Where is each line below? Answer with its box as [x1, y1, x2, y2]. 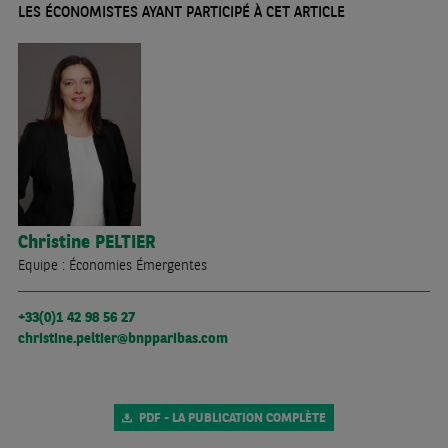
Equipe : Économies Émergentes [17, 256, 207, 275]
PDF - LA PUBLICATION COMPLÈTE [139, 409, 326, 427]
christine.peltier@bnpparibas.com [17, 329, 228, 348]
